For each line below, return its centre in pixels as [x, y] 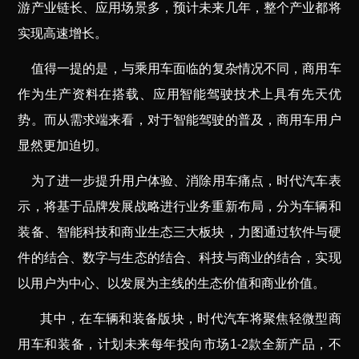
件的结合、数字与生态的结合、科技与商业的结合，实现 [179, 258]
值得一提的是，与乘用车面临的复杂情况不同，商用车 [186, 69]
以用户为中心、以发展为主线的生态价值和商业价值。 [172, 284]
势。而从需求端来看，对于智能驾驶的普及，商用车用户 [179, 120]
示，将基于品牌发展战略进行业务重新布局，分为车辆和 [179, 207]
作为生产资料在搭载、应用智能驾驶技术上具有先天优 [179, 95]
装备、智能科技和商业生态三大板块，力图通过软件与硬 [179, 232]
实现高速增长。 [63, 34]
